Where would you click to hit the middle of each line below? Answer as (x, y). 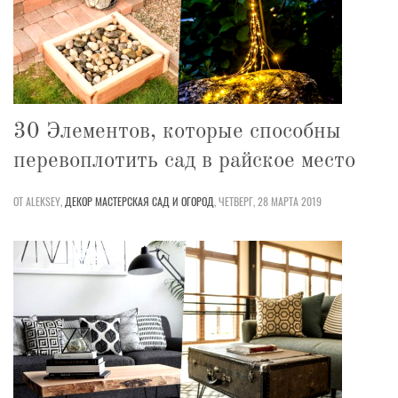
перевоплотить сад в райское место (184, 161)
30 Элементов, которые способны (177, 131)
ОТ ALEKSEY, (38, 201)
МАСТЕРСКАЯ (122, 201)
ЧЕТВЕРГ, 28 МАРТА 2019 (270, 201)
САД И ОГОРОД (183, 201)
